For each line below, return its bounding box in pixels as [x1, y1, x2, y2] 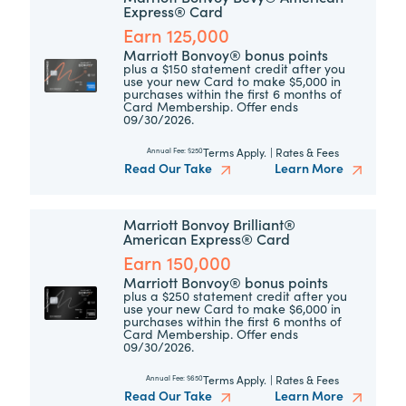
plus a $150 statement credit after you [123, 59, 346, 78]
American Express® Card [123, 228, 291, 249]
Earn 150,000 [123, 249, 232, 275]
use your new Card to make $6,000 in [123, 299, 342, 318]
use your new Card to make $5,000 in [123, 72, 342, 91]
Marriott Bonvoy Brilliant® [123, 214, 296, 235]
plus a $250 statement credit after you [123, 286, 348, 305]
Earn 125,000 [123, 22, 230, 48]
